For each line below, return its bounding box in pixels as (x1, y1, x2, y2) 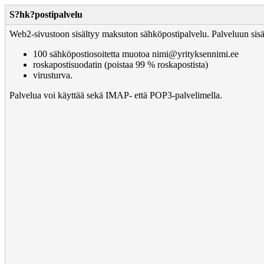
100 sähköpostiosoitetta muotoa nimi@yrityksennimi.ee (33, 49, 239, 59)
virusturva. (33, 70, 72, 80)
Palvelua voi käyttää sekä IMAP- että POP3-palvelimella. (9, 90, 222, 100)
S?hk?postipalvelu (9, 9, 82, 19)
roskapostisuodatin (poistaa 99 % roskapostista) (33, 60, 208, 70)
